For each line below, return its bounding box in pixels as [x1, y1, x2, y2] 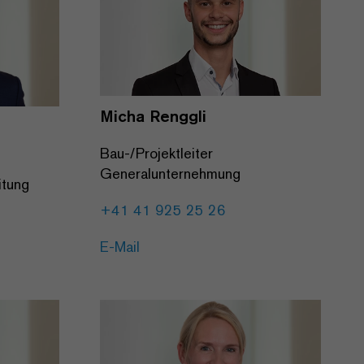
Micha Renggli [100, 106, 206, 127]
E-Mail [100, 237, 140, 257]
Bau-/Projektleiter [100, 144, 213, 163]
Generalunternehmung [100, 164, 240, 184]
